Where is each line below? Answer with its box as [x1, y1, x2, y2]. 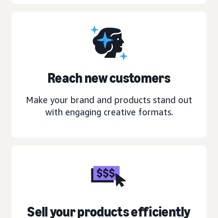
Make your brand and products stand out [26, 94, 192, 105]
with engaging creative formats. [45, 106, 173, 117]
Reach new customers [47, 70, 171, 86]
